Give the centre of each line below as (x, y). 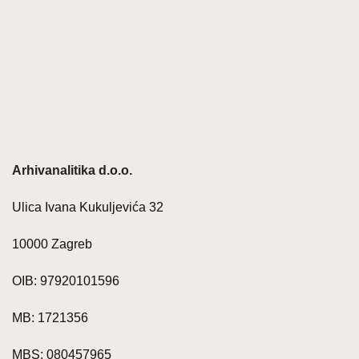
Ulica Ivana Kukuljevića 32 (88, 207)
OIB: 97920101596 (66, 281)
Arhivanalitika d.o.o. (72, 170)
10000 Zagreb (52, 244)
